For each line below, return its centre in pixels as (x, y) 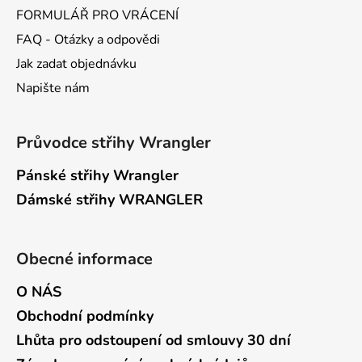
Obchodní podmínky (85, 316)
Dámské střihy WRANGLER (109, 199)
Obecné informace (84, 259)
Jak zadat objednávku (76, 63)
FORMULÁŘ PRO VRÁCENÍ (97, 15)
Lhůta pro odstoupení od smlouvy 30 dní (154, 340)
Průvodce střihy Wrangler (114, 142)
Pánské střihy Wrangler (97, 175)
